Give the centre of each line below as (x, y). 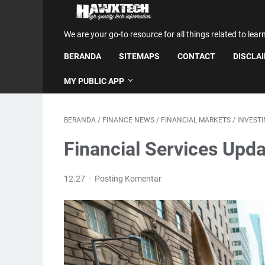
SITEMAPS (139, 56)
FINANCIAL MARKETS (196, 120)
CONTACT (196, 56)
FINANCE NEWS (128, 120)
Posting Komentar (128, 179)
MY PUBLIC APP (94, 81)
